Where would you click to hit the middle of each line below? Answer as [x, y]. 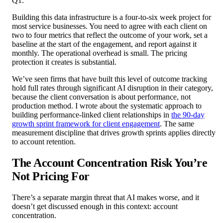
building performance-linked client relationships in [92, 114]
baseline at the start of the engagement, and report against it [104, 44]
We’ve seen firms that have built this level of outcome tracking [110, 79]
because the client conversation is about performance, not [101, 97]
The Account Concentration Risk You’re [110, 163]
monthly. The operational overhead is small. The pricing [100, 53]
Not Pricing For [51, 176]
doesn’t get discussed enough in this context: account [95, 206]
